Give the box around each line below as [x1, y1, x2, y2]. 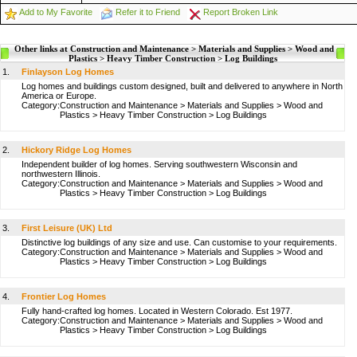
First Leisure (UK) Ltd [22, 223, 112, 233]
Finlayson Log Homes [22, 67, 114, 76]
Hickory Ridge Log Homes [22, 145, 131, 155]
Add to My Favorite [19, 7, 92, 17]
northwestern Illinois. [22, 169, 100, 178]
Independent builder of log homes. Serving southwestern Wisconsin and [22, 159, 297, 169]
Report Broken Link [203, 7, 278, 17]
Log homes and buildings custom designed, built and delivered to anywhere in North [22, 81, 343, 91]
